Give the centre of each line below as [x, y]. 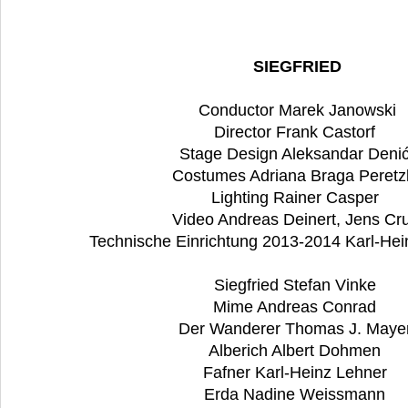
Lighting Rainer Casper [297, 198]
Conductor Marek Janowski [297, 111]
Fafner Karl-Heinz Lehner [297, 373]
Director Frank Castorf [297, 133]
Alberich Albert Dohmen [297, 351]
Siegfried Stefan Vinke [297, 286]
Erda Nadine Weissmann [297, 395]
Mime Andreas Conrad [297, 307]
